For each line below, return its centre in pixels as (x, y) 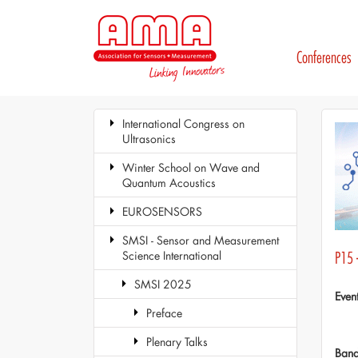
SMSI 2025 (163, 284)
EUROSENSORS (162, 211)
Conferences (324, 58)
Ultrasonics (149, 139)
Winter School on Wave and (191, 167)
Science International (172, 255)
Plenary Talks (177, 342)
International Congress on (183, 123)
